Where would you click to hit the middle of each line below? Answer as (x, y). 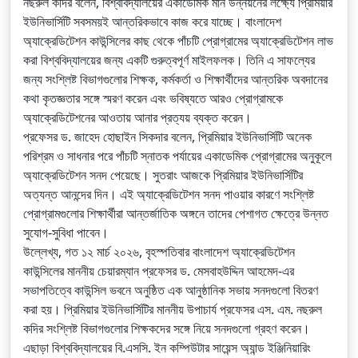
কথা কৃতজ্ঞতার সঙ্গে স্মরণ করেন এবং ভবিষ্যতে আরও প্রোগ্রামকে (153, 98)
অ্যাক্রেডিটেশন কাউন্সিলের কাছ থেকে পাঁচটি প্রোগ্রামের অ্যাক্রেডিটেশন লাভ (178, 41)
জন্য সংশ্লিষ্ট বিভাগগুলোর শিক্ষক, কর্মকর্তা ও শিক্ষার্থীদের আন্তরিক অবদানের (175, 79)
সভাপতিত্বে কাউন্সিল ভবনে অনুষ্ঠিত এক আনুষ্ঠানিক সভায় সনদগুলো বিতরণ (171, 290)
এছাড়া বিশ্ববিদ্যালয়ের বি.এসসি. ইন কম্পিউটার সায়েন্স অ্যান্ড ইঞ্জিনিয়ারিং (167, 348)
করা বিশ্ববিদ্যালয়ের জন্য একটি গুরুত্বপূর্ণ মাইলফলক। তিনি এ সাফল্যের (169, 60)
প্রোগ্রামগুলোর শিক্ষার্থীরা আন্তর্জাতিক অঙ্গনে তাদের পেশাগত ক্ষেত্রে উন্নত (176, 213)
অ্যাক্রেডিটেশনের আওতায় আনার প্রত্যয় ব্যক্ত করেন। (137, 117)
